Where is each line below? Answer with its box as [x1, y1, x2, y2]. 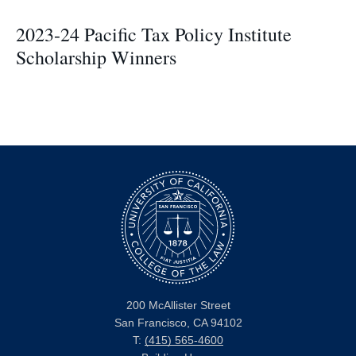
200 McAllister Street [126, 300, 230, 311]
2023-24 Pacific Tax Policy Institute [16, 21, 292, 47]
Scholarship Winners [16, 44, 176, 70]
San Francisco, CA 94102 [114, 317, 242, 329]
